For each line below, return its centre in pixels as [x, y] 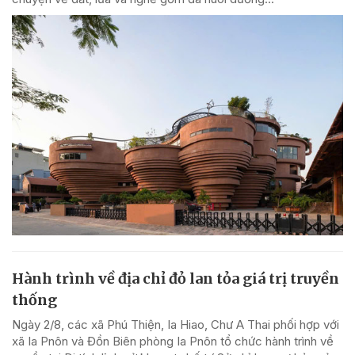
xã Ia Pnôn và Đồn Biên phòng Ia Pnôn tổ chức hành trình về [173, 342]
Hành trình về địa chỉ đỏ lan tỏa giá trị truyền [176, 279]
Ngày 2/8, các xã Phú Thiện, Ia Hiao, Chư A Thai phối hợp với [176, 325]
